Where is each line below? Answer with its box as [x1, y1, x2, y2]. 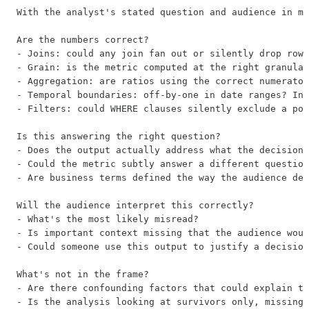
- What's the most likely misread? [17, 213, 199, 224]
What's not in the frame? [17, 268, 149, 279]
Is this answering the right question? [17, 130, 221, 141]
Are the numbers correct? [17, 34, 149, 45]
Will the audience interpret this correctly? [17, 199, 254, 210]
